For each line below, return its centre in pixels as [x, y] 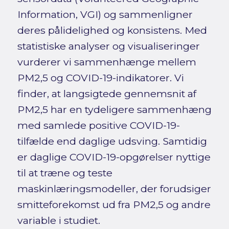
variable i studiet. [59, 221]
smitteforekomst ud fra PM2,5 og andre [114, 205]
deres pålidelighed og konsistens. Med [112, 30]
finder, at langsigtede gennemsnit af [107, 94]
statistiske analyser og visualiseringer [108, 46]
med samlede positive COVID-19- [98, 125]
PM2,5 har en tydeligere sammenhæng [114, 110]
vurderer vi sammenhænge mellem [107, 62]
